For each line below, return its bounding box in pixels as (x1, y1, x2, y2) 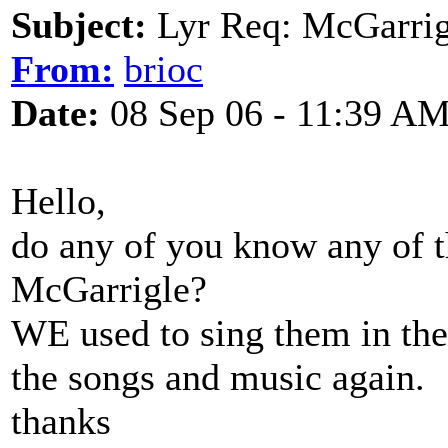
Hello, (11, 180, 106, 222)
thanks (11, 400, 111, 442)
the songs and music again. (11, 356, 425, 398)
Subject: (11, 4, 147, 46)
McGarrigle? (11, 268, 207, 310)
